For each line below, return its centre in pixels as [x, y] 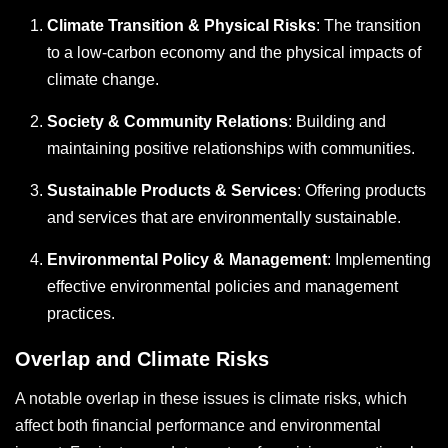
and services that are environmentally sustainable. [224, 218]
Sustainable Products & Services [172, 191]
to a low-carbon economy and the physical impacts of [234, 53]
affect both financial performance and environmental [198, 426]
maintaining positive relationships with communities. [231, 149]
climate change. [103, 80]
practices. [81, 314]
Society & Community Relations [167, 122]
